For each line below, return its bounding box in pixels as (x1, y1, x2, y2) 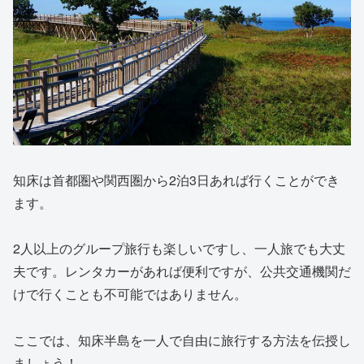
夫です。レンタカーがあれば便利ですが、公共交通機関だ (13, 262, 351, 281)
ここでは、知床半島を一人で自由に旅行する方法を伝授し (13, 331, 351, 350)
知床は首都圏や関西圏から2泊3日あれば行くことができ (13, 170, 340, 189)
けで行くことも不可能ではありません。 (13, 284, 247, 304)
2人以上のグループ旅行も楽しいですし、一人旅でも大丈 (13, 239, 345, 258)
